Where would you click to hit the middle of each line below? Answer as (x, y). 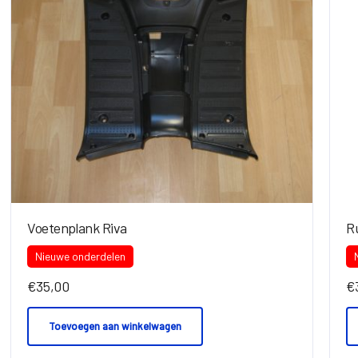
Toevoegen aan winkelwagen (115, 326)
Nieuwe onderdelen (81, 256)
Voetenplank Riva (77, 227)
